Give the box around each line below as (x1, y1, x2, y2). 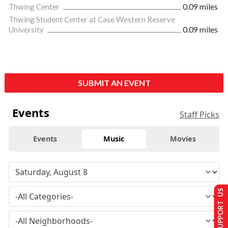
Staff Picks (180, 109, 219, 120)
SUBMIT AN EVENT (77, 78, 151, 88)
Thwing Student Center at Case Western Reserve (9, 15, 175, 24)
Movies (169, 134, 196, 144)
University (9, 25, 45, 34)
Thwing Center (9, 2, 61, 11)
